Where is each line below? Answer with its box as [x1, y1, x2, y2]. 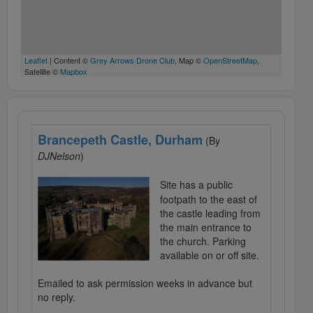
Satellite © [24, 66, 60, 78]
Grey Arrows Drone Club [90, 54, 175, 66]
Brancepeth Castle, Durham [38, 131, 203, 150]
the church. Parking [160, 234, 246, 249]
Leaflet [24, 54, 48, 66]
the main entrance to [160, 220, 252, 235]
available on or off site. [160, 248, 259, 263]
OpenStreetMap [203, 54, 257, 66]
